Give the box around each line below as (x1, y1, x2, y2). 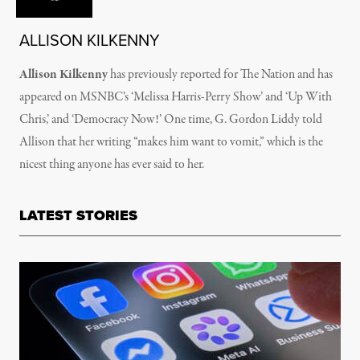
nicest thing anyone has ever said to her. (19, 155, 204, 174)
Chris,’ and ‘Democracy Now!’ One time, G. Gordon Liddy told (19, 110, 322, 129)
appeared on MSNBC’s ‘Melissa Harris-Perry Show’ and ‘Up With (19, 88, 332, 106)
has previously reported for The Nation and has (108, 65, 333, 84)
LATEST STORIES (19, 204, 137, 226)
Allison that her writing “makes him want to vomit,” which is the (19, 133, 323, 151)
